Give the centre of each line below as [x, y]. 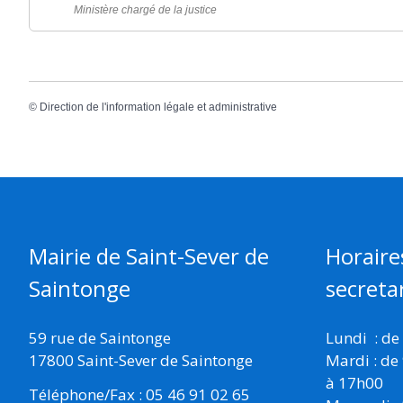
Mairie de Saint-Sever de [149, 255]
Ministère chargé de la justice [145, 10]
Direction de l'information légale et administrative [158, 107]
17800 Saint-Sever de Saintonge [141, 360]
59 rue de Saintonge [100, 337]
